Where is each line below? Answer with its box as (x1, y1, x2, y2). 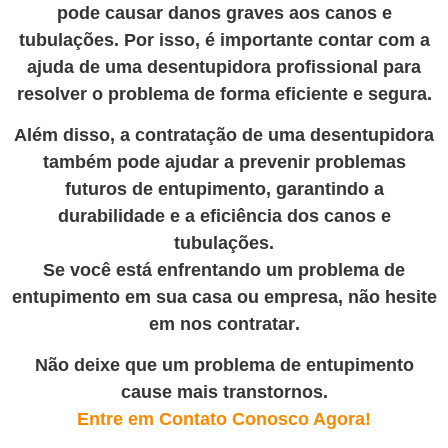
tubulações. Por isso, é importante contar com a (18, 29, 430, 50)
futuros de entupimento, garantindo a (64, 179, 384, 200)
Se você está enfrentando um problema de (43, 260, 405, 281)
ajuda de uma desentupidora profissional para (27, 56, 421, 77)
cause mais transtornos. (120, 382, 328, 403)
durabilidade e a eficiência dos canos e (57, 206, 391, 227)
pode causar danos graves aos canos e (56, 2, 392, 23)
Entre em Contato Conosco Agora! (77, 409, 371, 430)
